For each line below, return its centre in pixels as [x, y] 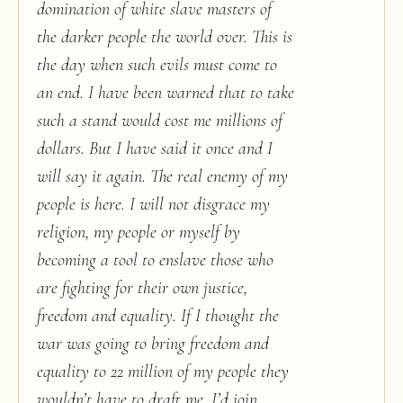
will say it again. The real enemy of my [162, 176]
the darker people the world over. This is [165, 37]
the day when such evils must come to [157, 65]
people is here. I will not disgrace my [153, 204]
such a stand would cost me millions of [160, 121]
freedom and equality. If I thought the [158, 316]
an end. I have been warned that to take [166, 93]
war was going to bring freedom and [153, 344]
